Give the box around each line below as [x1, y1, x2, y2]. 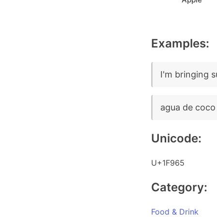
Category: [151, 180, 207, 194]
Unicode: [151, 131, 201, 145]
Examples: [151, 36, 209, 50]
